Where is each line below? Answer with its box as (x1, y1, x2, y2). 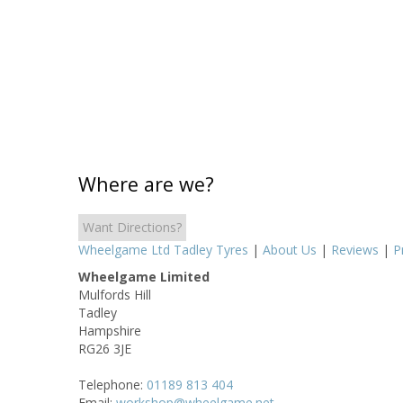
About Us (263, 240, 317, 258)
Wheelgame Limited (78, 267, 210, 285)
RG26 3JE (78, 339, 131, 357)
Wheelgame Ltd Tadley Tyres (78, 240, 248, 258)
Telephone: (78, 375, 147, 393)
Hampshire (78, 321, 141, 339)
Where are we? (78, 170, 214, 197)
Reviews (331, 240, 379, 258)
